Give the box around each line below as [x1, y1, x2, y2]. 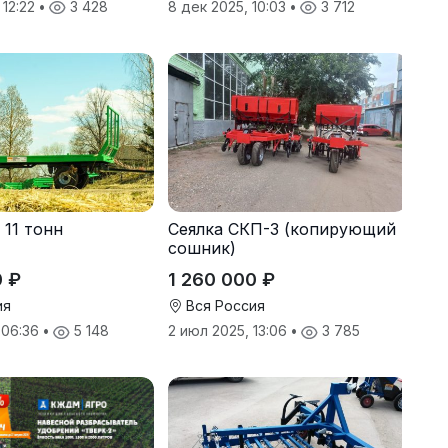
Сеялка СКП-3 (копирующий [167, 219, 396, 240]
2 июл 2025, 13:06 [167, 322, 291, 340]
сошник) [167, 238, 236, 259]
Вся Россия [181, 297, 265, 315]
